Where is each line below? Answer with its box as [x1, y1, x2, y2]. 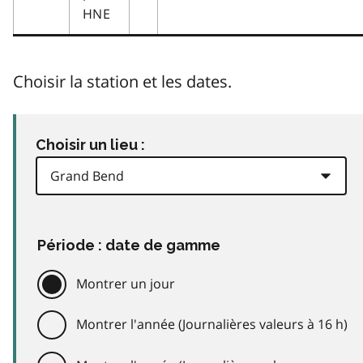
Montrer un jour [76, 274, 175, 293]
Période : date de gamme [37, 236, 220, 254]
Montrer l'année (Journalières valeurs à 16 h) [76, 315, 348, 334]
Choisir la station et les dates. [13, 70, 232, 92]
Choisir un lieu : [36, 135, 145, 153]
